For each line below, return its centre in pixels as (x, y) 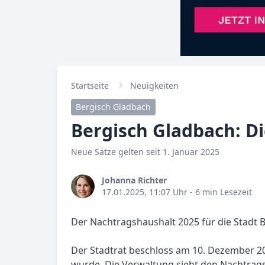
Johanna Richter (134, 180)
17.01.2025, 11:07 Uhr (145, 192)
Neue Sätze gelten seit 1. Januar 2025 (145, 152)
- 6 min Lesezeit (220, 192)
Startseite (90, 85)
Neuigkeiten (154, 85)
